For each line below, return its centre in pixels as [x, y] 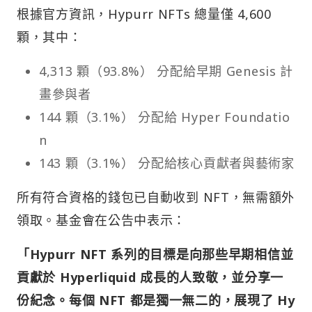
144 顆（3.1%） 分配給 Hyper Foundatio [165, 117]
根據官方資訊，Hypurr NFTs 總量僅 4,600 [144, 14]
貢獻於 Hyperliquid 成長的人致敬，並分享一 [150, 278]
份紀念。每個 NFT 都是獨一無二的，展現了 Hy [156, 301]
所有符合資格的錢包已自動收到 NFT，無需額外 [156, 197]
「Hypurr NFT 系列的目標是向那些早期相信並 [155, 255]
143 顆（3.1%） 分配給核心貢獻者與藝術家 [167, 163]
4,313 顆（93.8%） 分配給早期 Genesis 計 [166, 71]
